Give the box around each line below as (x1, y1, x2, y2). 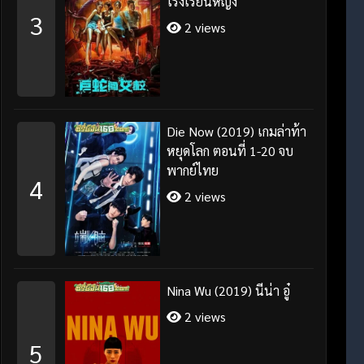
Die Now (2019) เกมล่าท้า (167, 122, 307, 140)
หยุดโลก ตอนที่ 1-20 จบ (167, 141, 294, 159)
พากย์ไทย (167, 161, 219, 179)
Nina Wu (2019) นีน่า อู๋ (167, 282, 291, 300)
